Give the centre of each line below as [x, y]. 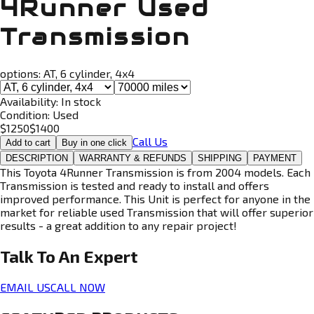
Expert [111, 256]
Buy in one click [94, 142]
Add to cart [28, 142]
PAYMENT [275, 158]
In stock [81, 101]
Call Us [150, 141]
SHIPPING [220, 158]
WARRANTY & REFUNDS [133, 158]
